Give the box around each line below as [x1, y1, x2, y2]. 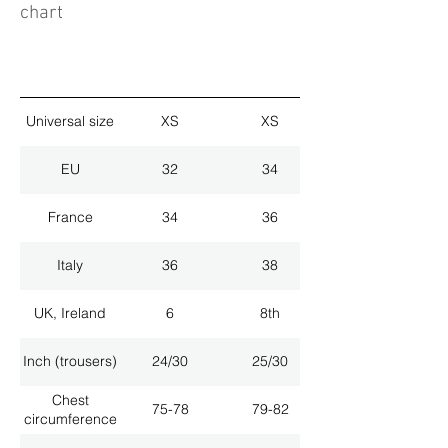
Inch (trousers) [23, 352, 117, 371]
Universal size [26, 112, 114, 131]
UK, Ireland [34, 304, 106, 323]
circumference [23, 409, 117, 428]
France [47, 208, 93, 227]
